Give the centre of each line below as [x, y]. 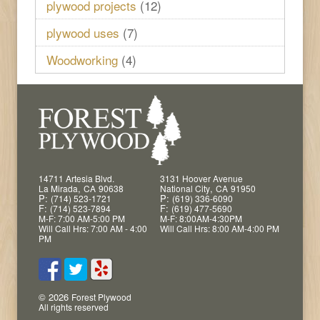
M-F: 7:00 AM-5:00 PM [82, 218]
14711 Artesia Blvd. [76, 178]
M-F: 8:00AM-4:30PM [201, 218]
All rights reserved [74, 306]
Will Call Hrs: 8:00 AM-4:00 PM [220, 228]
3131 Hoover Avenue [201, 178]
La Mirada [58, 188]
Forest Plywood [101, 296]
